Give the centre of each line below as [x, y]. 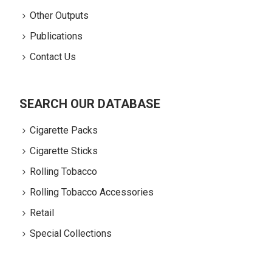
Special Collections [71, 234]
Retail [42, 213]
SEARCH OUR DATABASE [90, 104]
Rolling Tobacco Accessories [92, 192]
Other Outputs [59, 16]
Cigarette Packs [64, 131]
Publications [56, 36]
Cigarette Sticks [64, 151]
